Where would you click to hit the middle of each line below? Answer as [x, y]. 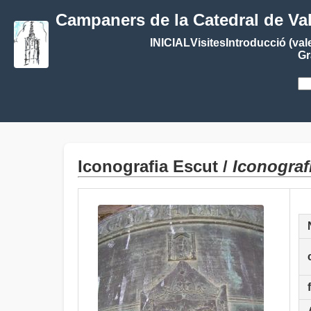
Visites [208, 43]
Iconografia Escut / [155, 166]
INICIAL [170, 43]
